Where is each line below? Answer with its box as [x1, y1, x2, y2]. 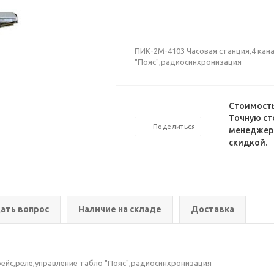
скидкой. [228, 138, 267, 147]
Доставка [191, 204, 234, 214]
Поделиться [153, 123, 196, 130]
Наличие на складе [78, 204, 161, 214]
